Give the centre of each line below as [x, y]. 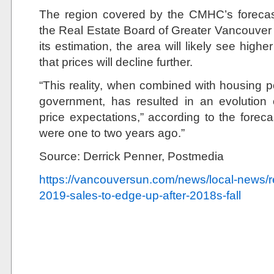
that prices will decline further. [116, 62]
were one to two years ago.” [112, 133]
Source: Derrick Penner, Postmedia [131, 156]
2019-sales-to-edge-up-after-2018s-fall [140, 195]
